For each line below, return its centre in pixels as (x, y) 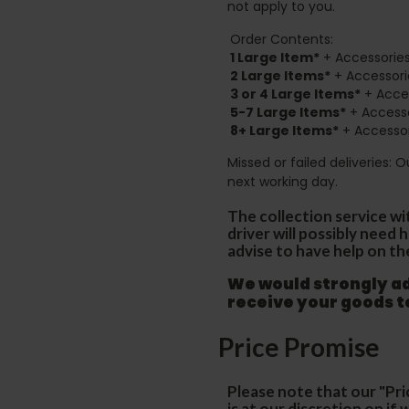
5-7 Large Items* (288, 112)
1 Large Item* (275, 57)
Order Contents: (282, 39)
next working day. (283, 181)
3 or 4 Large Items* (295, 94)
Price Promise (299, 346)
